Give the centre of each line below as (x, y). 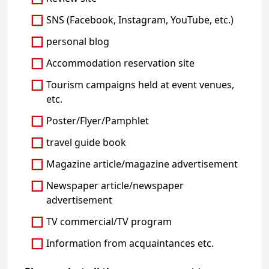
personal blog (78, 42)
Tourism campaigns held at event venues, (141, 86)
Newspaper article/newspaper (115, 186)
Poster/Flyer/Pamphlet (98, 122)
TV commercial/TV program (109, 222)
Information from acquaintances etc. (130, 244)
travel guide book (86, 143)
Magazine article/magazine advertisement (142, 165)
